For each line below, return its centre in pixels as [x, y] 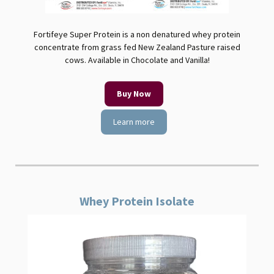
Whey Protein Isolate [137, 201]
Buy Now [134, 94]
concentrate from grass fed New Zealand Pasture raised [137, 47]
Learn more [134, 122]
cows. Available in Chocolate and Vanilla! [137, 60]
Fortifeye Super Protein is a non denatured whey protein [137, 34]
